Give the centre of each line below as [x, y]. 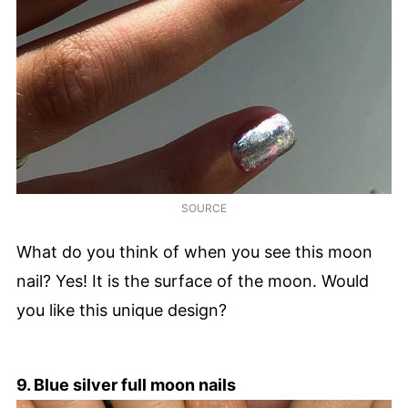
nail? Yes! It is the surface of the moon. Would [193, 280]
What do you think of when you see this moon [194, 251]
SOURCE [204, 209]
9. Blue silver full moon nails [126, 384]
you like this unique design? [122, 310]
